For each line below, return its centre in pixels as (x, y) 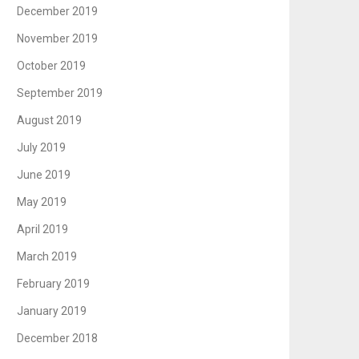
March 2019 (47, 257)
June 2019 (44, 175)
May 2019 (42, 202)
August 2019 (50, 121)
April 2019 (43, 230)
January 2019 (52, 311)
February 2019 (54, 284)
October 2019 (52, 66)
